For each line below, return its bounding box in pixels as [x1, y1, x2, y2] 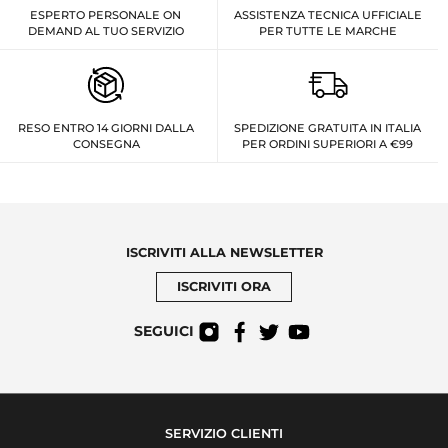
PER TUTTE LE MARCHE [258, 23, 397, 38]
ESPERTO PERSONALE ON [30, 7, 182, 22]
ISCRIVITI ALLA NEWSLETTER [125, 244, 323, 260]
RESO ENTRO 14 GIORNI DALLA [18, 120, 195, 135]
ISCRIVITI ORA [177, 278, 271, 294]
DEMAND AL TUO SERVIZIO [27, 23, 184, 38]
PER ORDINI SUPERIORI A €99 [242, 136, 414, 151]
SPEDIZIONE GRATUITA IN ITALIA [234, 120, 422, 135]
